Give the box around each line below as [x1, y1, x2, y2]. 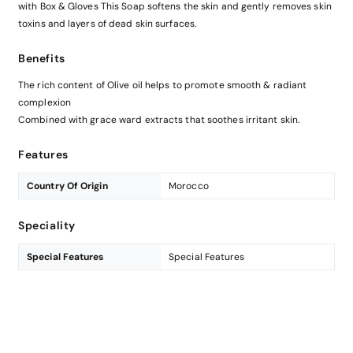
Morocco [169, 180, 209, 193]
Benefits [18, 51, 65, 66]
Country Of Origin [27, 180, 108, 193]
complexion [18, 96, 71, 110]
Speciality [18, 218, 76, 233]
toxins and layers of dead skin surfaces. [18, 17, 196, 31]
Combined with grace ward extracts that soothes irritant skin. [18, 113, 303, 127]
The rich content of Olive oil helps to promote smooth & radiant [18, 79, 307, 92]
